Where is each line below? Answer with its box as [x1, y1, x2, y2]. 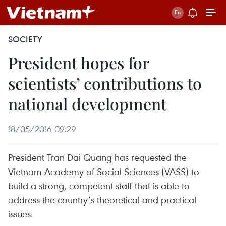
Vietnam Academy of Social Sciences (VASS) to [8, 165, 199, 178]
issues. [8, 207, 33, 220]
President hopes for [8, 51, 149, 73]
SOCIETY [8, 34, 42, 45]
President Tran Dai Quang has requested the [8, 151, 187, 163]
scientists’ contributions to [8, 72, 202, 94]
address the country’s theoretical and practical [8, 193, 196, 206]
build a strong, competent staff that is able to [8, 179, 190, 192]
